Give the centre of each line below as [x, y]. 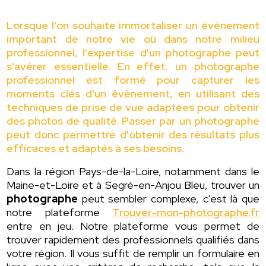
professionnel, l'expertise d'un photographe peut [133, 53]
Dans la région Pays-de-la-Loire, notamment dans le [133, 172]
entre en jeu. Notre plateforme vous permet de [133, 226]
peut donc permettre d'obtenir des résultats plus [133, 135]
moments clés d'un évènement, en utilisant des [133, 94]
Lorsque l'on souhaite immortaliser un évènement [133, 26]
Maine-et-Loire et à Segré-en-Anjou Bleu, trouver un [133, 185]
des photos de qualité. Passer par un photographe [133, 121]
